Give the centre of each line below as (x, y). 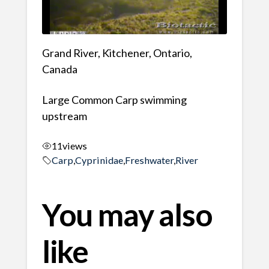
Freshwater (149, 160)
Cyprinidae (99, 160)
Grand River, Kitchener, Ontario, (117, 53)
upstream (64, 116)
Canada (59, 69)
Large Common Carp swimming (114, 100)
